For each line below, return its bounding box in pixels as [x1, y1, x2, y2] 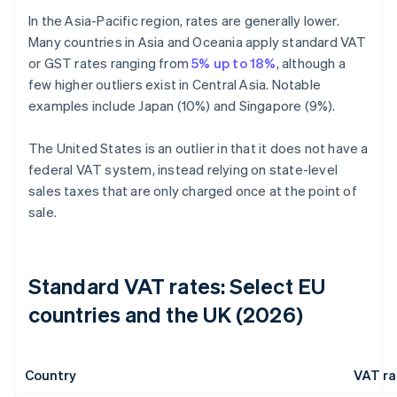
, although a [276, 54, 346, 73]
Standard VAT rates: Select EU [28, 272, 325, 300]
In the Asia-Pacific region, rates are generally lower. [28, 12, 339, 30]
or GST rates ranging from [28, 54, 192, 73]
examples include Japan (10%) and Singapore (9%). [28, 97, 336, 115]
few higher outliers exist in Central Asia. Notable [28, 75, 322, 94]
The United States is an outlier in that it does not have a [28, 139, 369, 158]
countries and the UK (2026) [28, 300, 303, 329]
